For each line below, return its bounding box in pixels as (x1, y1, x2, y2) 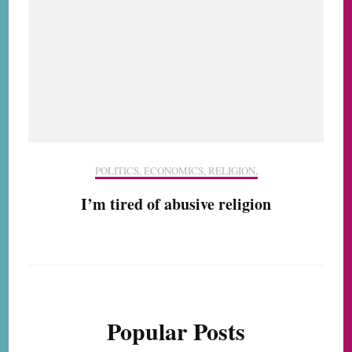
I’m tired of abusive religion (81, 192, 271, 216)
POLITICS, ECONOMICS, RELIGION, (94, 163, 258, 178)
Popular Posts (107, 313, 245, 349)
